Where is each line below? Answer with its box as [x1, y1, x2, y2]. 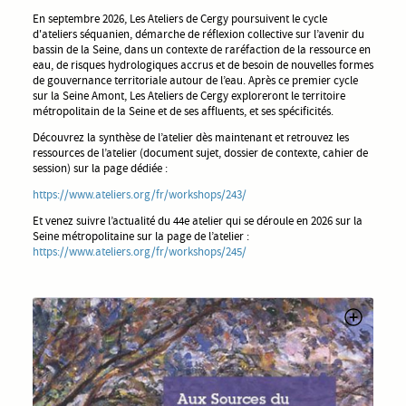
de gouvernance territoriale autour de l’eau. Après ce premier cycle [33, 72, 358, 88]
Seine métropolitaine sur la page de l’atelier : [33, 227, 249, 244]
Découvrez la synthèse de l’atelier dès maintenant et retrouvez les [33, 129, 349, 145]
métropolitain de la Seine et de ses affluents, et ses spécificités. [33, 102, 333, 119]
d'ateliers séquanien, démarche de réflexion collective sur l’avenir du [33, 25, 364, 42]
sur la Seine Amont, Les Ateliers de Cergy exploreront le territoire [33, 87, 345, 103]
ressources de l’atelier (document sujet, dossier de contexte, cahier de [33, 144, 368, 160]
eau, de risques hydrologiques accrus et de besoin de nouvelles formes [33, 56, 373, 72]
